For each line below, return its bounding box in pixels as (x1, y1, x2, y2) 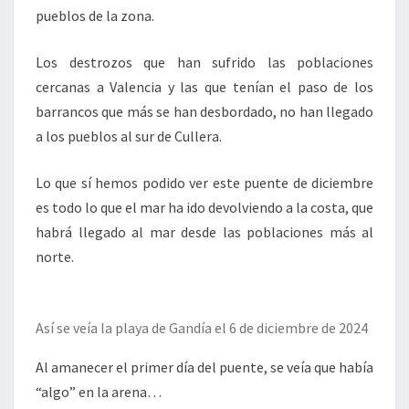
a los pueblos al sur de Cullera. (36, 127, 222, 145)
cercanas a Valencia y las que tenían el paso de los (36, 78, 373, 96)
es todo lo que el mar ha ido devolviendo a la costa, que (36, 198, 373, 216)
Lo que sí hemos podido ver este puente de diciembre (36, 173, 373, 192)
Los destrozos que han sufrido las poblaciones (36, 53, 373, 71)
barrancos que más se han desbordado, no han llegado (36, 102, 373, 121)
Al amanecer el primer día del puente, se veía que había (36, 358, 373, 376)
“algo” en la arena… (36, 383, 162, 401)
